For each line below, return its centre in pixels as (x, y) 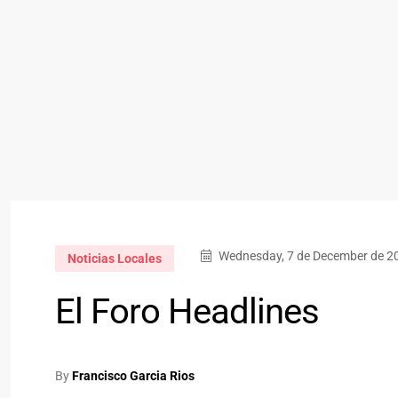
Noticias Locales (115, 258)
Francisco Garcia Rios (133, 375)
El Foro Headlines (187, 311)
